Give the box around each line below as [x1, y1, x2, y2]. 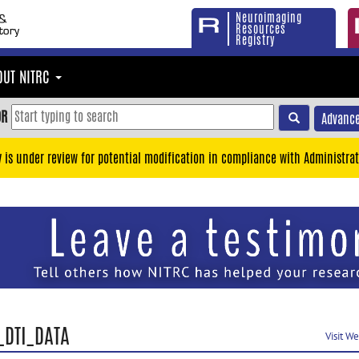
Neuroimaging [236, 10, 302, 26]
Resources [236, 21, 286, 37]
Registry [236, 32, 275, 48]
